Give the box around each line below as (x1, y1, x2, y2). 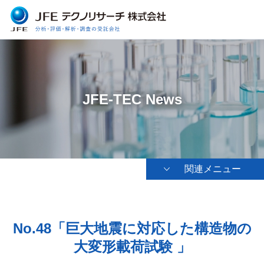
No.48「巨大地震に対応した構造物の (12, 220, 252, 237)
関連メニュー (184, 164, 241, 174)
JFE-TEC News (82, 91, 182, 107)
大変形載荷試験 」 (73, 239, 191, 255)
